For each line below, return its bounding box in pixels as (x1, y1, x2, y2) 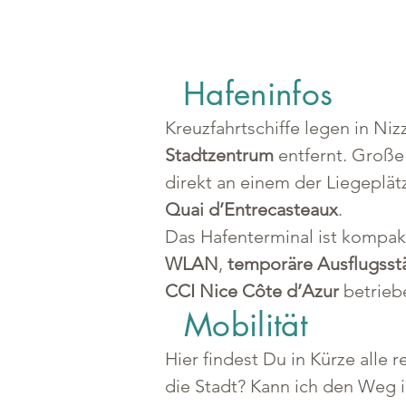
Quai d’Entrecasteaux (165, 198, 338, 220)
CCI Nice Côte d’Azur (165, 280, 339, 302)
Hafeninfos (183, 73, 333, 114)
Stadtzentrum (165, 144, 274, 166)
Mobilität (184, 304, 308, 345)
